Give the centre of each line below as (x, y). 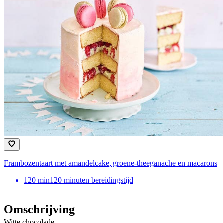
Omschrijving (39, 209)
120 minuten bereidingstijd (92, 180)
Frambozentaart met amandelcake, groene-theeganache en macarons (111, 163)
